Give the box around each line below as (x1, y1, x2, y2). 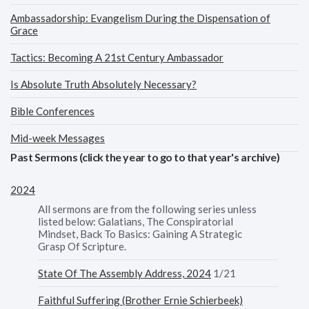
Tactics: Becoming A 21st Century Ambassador (10, 51, 223, 63)
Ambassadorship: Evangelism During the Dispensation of (10, 12, 270, 24)
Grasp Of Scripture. (38, 240, 126, 252)
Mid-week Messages (10, 132, 105, 144)
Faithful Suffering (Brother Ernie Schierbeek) (38, 294, 243, 306)
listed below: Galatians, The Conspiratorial (38, 215, 233, 228)
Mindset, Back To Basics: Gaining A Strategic (38, 228, 242, 240)
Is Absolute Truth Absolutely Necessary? (10, 78, 197, 90)
